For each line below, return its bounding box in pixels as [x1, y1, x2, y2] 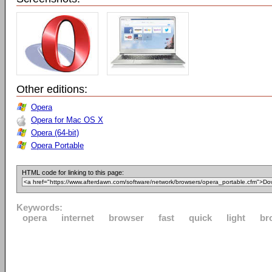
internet [61, 212, 94, 223]
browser [109, 212, 144, 223]
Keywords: [16, 202, 63, 212]
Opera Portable [31, 141, 84, 150]
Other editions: [16, 83, 87, 95]
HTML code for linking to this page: [22, 169, 124, 176]
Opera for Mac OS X [31, 115, 103, 124]
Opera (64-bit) [31, 128, 79, 137]
